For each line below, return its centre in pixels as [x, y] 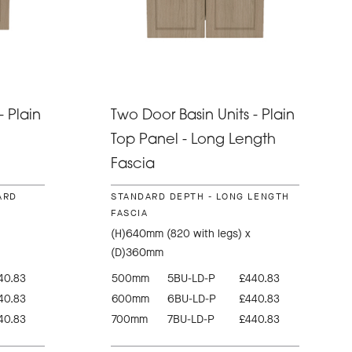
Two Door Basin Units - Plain [203, 116]
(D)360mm [137, 253]
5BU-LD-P [192, 279]
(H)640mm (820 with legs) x [181, 234]
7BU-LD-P [191, 320]
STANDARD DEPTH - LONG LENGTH [200, 197]
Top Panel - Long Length [194, 141]
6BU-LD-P [192, 299]
